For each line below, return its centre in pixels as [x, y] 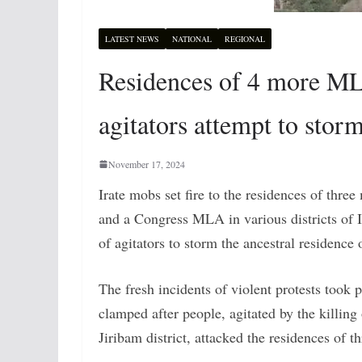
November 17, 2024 [147, 164]
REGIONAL [245, 39]
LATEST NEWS [132, 39]
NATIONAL [192, 39]
